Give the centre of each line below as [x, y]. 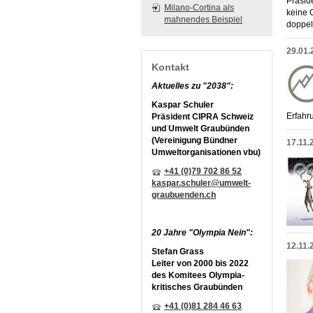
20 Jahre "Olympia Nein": [202, 233]
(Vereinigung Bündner [195, 140]
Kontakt [170, 67]
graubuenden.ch [184, 195]
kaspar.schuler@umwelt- [201, 183]
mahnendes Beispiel [203, 20]
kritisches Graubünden [197, 287]
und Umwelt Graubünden [202, 129]
